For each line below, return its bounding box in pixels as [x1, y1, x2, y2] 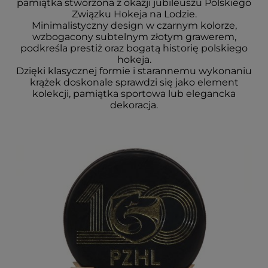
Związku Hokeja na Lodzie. [71, 8, 197, 20]
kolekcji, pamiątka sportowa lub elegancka [32, 88, 236, 99]
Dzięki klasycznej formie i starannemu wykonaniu [16, 65, 252, 77]
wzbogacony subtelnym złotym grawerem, [32, 31, 236, 42]
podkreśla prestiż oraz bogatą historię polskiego [20, 42, 248, 54]
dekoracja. [110, 99, 158, 111]
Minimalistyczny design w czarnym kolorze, [31, 20, 237, 31]
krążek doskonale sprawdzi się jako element [29, 77, 239, 88]
